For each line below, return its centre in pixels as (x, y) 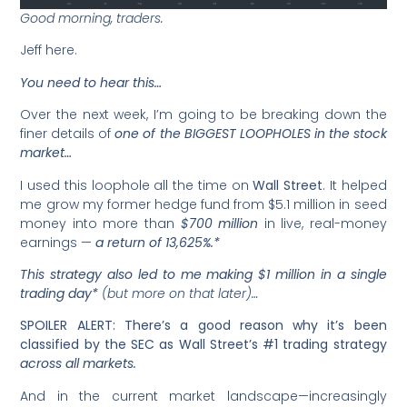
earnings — (58, 242)
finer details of (68, 134)
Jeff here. (51, 50)
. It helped (355, 185)
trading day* (61, 293)
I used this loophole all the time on (137, 185)
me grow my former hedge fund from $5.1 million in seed (203, 204)
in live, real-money (323, 223)
